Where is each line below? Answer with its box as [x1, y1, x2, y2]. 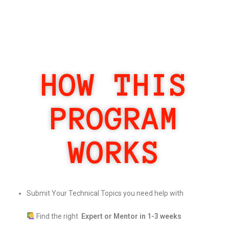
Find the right [35, 212, 82, 220]
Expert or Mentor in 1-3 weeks [81, 212, 182, 220]
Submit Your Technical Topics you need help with [27, 189, 184, 197]
